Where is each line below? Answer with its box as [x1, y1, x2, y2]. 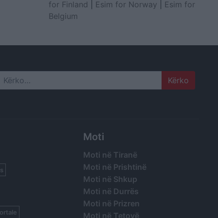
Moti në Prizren [83, 198, 140, 208]
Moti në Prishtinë [83, 162, 146, 172]
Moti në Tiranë [83, 149, 137, 160]
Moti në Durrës [83, 186, 139, 196]
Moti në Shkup [83, 174, 137, 184]
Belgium [48, 11, 78, 21]
